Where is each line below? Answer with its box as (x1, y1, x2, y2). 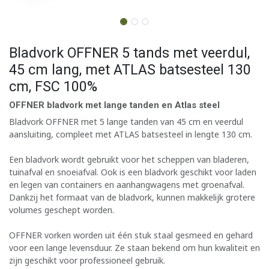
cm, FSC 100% (9, 77, 97, 95)
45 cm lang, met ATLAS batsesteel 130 (9, 61, 251, 78)
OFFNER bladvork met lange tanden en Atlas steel (9, 99, 220, 110)
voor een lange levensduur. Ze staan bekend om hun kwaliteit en (9, 241, 260, 253)
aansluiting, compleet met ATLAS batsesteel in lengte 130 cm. (9, 128, 252, 140)
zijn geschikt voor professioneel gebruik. (9, 254, 165, 266)
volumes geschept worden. (9, 204, 114, 216)
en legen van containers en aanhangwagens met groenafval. (9, 178, 244, 190)
